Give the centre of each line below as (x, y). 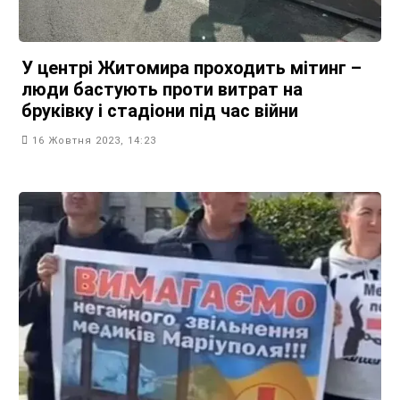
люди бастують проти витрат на (162, 89)
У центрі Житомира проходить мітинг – (192, 67)
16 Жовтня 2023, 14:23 (94, 140)
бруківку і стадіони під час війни (160, 110)
